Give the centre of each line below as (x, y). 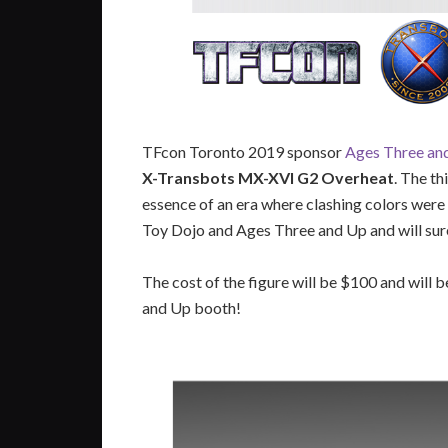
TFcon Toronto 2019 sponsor (243, 151)
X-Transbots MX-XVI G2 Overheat (268, 177)
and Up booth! (191, 307)
